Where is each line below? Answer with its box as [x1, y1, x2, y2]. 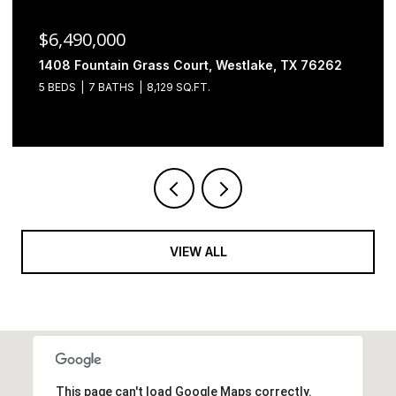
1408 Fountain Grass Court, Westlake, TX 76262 [39, 57, 342, 72]
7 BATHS [88, 80, 134, 94]
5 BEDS [39, 80, 76, 94]
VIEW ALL [169, 243, 227, 259]
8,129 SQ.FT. [147, 80, 210, 94]
